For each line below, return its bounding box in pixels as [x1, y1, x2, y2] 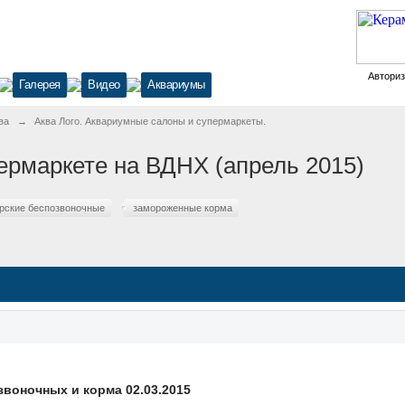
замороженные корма [133, 202, 232, 213]
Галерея [19, 78, 61, 91]
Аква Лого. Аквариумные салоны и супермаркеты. [34, 116, 266, 127]
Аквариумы [147, 78, 205, 91]
